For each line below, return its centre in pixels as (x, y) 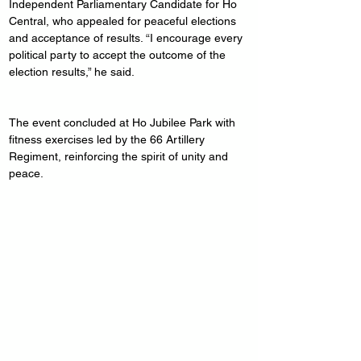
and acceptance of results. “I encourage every (127, 38)
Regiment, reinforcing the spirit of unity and (120, 156)
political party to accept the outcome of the (119, 55)
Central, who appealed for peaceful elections (124, 21)
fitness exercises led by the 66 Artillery (108, 139)
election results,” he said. (72, 72)
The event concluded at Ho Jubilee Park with (124, 122)
